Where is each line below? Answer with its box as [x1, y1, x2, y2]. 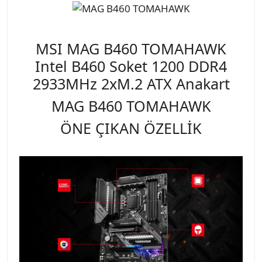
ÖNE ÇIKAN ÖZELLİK [60, 118, 202, 138]
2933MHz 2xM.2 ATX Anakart [32, 73, 230, 94]
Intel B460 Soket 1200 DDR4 [35, 56, 227, 76]
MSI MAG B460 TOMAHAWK [36, 38, 226, 58]
